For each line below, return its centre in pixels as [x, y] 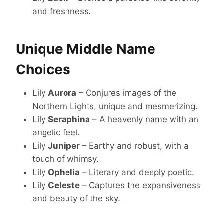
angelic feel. [56, 132]
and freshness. [62, 11]
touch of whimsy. [66, 159]
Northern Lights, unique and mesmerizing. [115, 106]
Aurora [62, 93]
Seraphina [69, 119]
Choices [43, 69]
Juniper [64, 145]
